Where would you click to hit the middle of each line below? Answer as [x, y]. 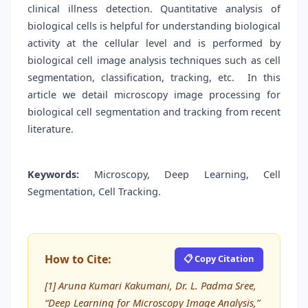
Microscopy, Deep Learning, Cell [187, 175]
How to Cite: [78, 260]
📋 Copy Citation [219, 258]
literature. [51, 129]
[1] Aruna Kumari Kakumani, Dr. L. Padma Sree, [151, 285]
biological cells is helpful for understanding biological [154, 26]
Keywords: [53, 175]
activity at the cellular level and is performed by [154, 43]
